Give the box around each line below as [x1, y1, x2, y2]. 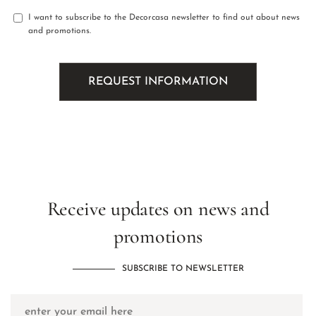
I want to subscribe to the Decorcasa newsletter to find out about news [28, 13, 300, 23]
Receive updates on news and [47, 197, 269, 221]
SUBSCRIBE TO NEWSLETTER [121, 265, 244, 274]
